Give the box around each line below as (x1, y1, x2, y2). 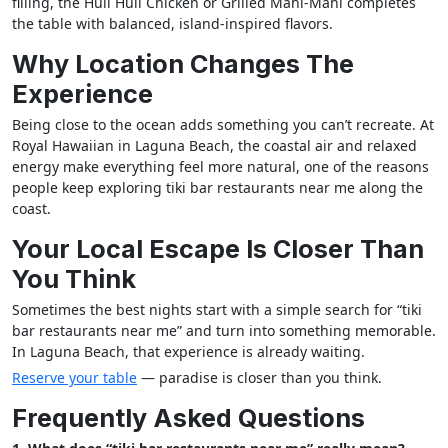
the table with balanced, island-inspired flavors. (12, 14, 333, 34)
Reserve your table (12, 368, 137, 388)
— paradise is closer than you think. (137, 368, 382, 388)
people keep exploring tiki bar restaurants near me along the (12, 178, 423, 198)
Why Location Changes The (12, 49, 354, 80)
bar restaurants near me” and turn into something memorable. (12, 321, 436, 341)
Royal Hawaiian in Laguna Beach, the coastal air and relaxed (12, 136, 417, 156)
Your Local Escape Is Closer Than (12, 234, 424, 265)
